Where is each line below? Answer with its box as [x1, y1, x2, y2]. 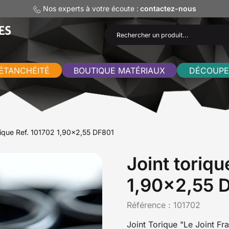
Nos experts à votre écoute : [40, 4, 139, 13]
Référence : [127, 199, 173, 210]
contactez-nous [140, 4, 196, 13]
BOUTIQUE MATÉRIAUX [73, 65, 165, 76]
